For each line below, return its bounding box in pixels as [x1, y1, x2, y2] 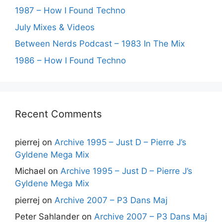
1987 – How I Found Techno [15, 5, 125, 15]
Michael [15, 166, 46, 176]
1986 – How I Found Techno [15, 55, 126, 65]
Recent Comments [15, 108, 102, 120]
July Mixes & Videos [15, 22, 95, 32]
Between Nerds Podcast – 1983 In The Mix [15, 39, 185, 49]
